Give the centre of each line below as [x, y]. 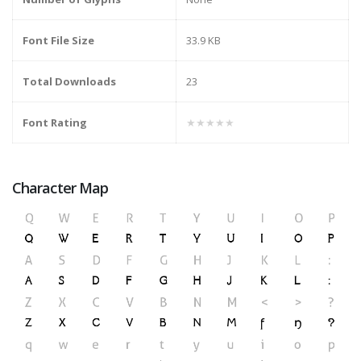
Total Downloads [69, 82]
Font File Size [58, 41]
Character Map [60, 188]
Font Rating [55, 123]
